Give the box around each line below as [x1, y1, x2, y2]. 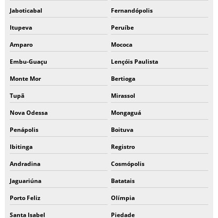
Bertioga [110, 74, 135, 83]
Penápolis [10, 126, 38, 134]
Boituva [110, 126, 133, 134]
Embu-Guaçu [10, 57, 47, 66]
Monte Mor [10, 74, 41, 83]
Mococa [110, 40, 132, 49]
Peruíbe [110, 23, 134, 32]
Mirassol [110, 91, 135, 100]
